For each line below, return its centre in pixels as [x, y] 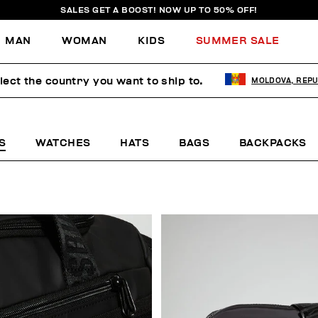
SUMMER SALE [237, 40]
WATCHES [63, 143]
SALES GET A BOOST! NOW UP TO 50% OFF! [159, 10]
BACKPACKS [273, 143]
